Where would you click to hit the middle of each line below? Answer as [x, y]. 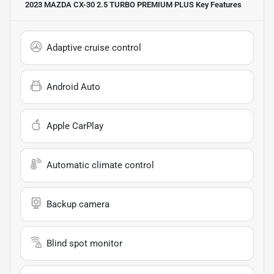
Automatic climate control [100, 165]
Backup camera [78, 205]
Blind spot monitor [84, 244]
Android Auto [73, 87]
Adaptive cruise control [94, 48]
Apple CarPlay [75, 126]
